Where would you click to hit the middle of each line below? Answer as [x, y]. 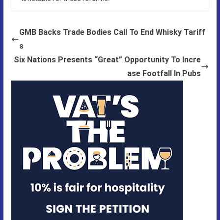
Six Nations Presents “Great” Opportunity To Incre [108, 59]
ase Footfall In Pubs [164, 73]
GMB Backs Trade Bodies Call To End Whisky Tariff [112, 32]
